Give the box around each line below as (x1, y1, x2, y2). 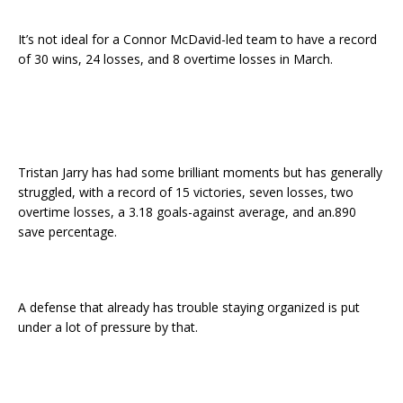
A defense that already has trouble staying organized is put (18, 299, 360, 317)
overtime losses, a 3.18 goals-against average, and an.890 (18, 203, 356, 221)
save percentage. (18, 223, 117, 241)
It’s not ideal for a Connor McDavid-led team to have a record (18, 31, 377, 49)
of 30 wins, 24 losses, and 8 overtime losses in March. (18, 50, 333, 68)
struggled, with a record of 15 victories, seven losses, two (18, 184, 354, 201)
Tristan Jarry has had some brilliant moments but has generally (18, 164, 382, 182)
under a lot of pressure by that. (18, 318, 198, 336)
